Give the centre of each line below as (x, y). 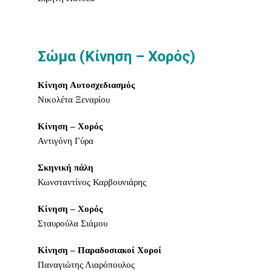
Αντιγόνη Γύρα (66, 141)
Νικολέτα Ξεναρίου (74, 100)
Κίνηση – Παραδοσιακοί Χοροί (100, 250)
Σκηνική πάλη (66, 168)
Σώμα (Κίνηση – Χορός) (117, 56)
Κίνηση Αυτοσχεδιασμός (87, 85)
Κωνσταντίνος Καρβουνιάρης (92, 182)
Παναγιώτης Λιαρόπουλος (87, 265)
